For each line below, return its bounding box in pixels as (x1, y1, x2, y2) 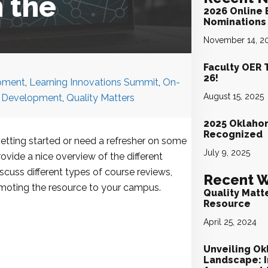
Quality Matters (66, 92, 135, 103)
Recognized (203, 129, 263, 140)
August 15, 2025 (203, 92, 264, 101)
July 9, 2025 (203, 148, 251, 157)
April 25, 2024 (203, 217, 257, 227)
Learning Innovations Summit (29, 77, 159, 88)
